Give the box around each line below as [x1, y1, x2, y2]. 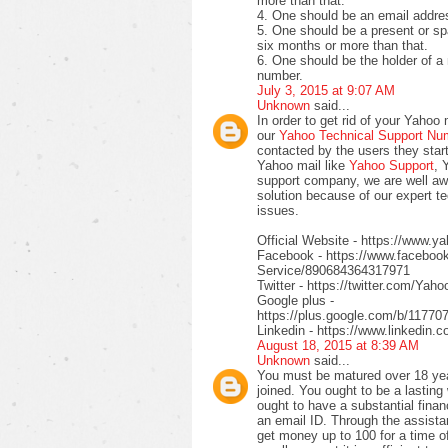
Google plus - [257, 292, 334, 308]
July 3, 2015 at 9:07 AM [257, 82, 395, 98]
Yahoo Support [349, 157, 434, 173]
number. [257, 67, 303, 83]
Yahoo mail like [257, 157, 349, 173]
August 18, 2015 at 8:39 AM [257, 337, 419, 353]
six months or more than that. [257, 37, 428, 53]
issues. [257, 202, 299, 218]
